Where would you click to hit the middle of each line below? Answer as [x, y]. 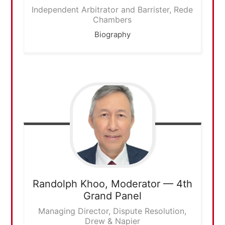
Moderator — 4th [151, 184]
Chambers [113, 19]
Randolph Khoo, [72, 184]
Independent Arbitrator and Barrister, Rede [113, 9]
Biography [112, 34]
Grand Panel [112, 196]
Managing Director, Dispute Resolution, [113, 211]
